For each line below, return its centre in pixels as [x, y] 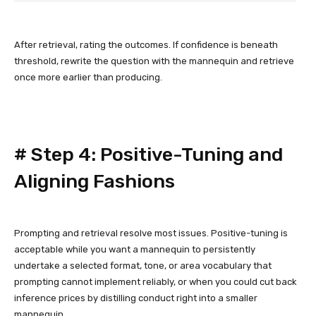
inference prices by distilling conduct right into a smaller [136, 298]
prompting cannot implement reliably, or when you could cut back [156, 282]
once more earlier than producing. [88, 77]
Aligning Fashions [95, 181]
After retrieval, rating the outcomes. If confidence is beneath [146, 45]
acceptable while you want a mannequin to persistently [135, 249]
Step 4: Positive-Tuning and [157, 154]
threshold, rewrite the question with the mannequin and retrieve [154, 61]
